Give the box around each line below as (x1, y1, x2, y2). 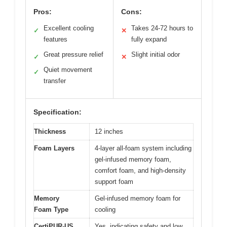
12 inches (95, 128, 123, 136)
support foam (95, 178, 133, 186)
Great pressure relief (44, 51, 103, 59)
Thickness (34, 128, 66, 136)
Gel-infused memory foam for (95, 195, 180, 203)
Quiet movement (44, 66, 92, 74)
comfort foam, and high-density (95, 167, 186, 175)
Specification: (33, 108, 82, 117)
